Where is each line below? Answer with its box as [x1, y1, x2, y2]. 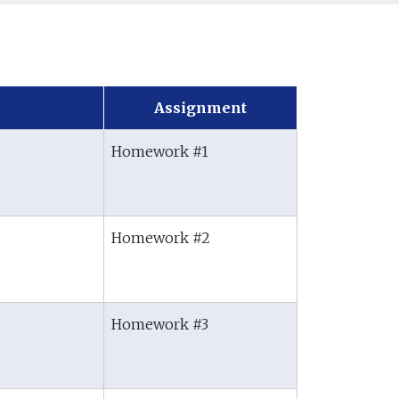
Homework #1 [111, 142, 208, 160]
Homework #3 [111, 315, 208, 333]
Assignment [154, 99, 247, 117]
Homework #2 [111, 229, 210, 247]
